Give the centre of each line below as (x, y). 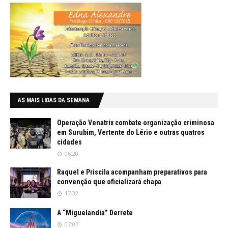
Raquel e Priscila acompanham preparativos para (132, 172)
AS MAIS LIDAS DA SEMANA (54, 101)
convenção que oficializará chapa (109, 182)
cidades (69, 142)
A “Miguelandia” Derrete (95, 213)
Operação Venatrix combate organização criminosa (136, 123)
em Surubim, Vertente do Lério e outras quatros (131, 133)
